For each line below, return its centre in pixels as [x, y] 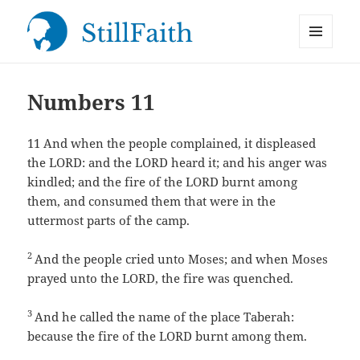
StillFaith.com [89, 72]
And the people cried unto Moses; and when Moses [182, 259]
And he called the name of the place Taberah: [165, 317]
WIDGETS [322, 82]
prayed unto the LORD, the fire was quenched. [161, 278]
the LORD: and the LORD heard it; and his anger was [178, 163]
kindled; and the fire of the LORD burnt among [163, 182]
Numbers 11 [92, 102]
